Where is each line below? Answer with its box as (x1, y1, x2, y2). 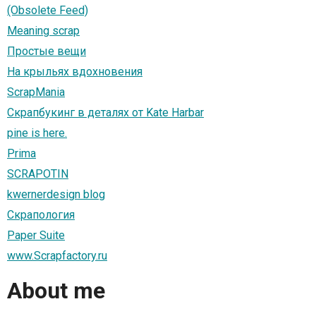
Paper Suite (7, 228, 65, 242)
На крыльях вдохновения (7, 64, 142, 78)
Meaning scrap (7, 23, 80, 37)
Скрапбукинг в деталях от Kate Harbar (7, 105, 204, 119)
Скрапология (7, 207, 75, 221)
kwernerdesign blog (7, 187, 105, 201)
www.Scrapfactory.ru (7, 248, 107, 262)
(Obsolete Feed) (7, 3, 88, 17)
